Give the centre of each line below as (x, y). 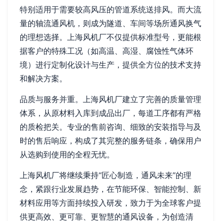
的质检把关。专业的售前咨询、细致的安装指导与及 (110, 127)
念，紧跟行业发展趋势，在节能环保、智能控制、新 (110, 189)
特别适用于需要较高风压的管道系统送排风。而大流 (110, 10)
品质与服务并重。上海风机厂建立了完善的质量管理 (110, 99)
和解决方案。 (43, 79)
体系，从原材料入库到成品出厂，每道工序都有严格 (110, 113)
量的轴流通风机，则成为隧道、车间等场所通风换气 (110, 23)
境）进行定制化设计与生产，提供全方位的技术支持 (110, 65)
